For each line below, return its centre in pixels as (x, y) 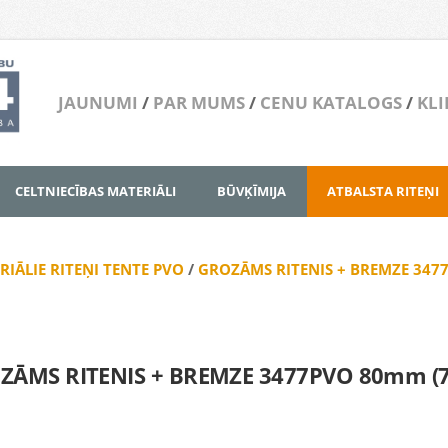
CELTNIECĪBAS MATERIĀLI (95, 191)
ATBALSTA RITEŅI (383, 191)
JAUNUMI (97, 103)
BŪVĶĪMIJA (251, 191)
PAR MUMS (198, 103)
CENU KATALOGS (330, 103)
